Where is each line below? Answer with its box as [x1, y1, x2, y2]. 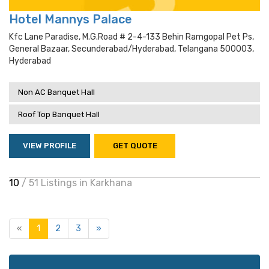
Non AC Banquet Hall [18, 88, 95, 97]
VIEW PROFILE [23, 141, 76, 150]
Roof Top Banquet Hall [18, 110, 100, 119]
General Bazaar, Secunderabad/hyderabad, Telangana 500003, [9, 44, 254, 54]
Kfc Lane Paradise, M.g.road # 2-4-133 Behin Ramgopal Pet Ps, [9, 32, 254, 42]
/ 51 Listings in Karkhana [22, 177, 132, 189]
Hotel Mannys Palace [9, 12, 132, 26]
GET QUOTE [112, 141, 157, 150]
